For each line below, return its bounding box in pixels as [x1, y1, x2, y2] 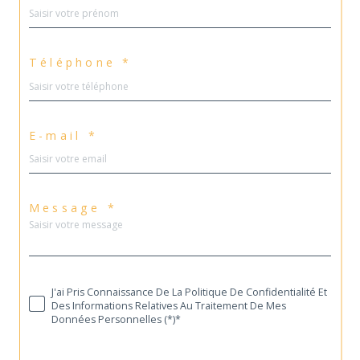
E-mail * [29, 127, 98, 143]
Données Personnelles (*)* [51, 313, 181, 327]
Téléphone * [29, 55, 133, 71]
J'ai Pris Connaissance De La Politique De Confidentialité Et [51, 285, 327, 300]
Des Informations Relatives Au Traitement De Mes [51, 299, 286, 313]
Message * [29, 199, 118, 215]
